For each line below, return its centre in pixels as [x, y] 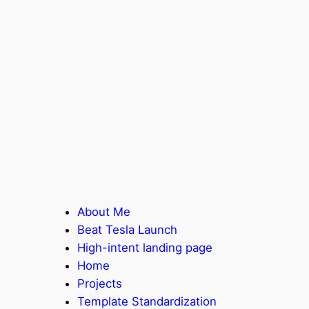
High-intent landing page [145, 247]
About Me [104, 211]
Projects [100, 283]
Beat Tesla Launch [127, 229]
